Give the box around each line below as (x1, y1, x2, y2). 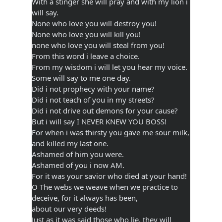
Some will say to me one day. (32, 72, 131, 83)
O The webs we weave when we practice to (32, 181, 178, 192)
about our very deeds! (32, 203, 107, 214)
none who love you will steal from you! (32, 40, 165, 50)
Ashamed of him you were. (32, 149, 124, 159)
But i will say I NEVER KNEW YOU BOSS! (32, 116, 166, 126)
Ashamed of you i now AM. (32, 160, 124, 170)
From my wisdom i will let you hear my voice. (32, 61, 187, 72)
